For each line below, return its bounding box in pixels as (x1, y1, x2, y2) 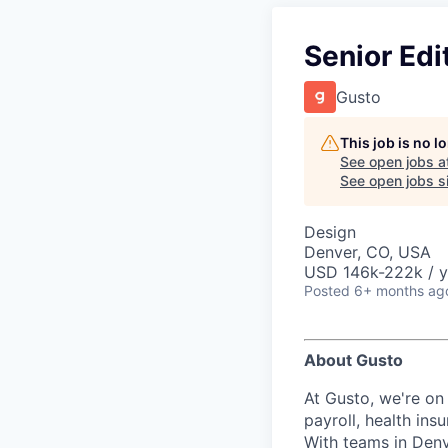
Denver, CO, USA (304, 242, 431, 262)
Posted (304, 282, 350, 299)
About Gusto (304, 350, 403, 370)
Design (304, 222, 356, 242)
